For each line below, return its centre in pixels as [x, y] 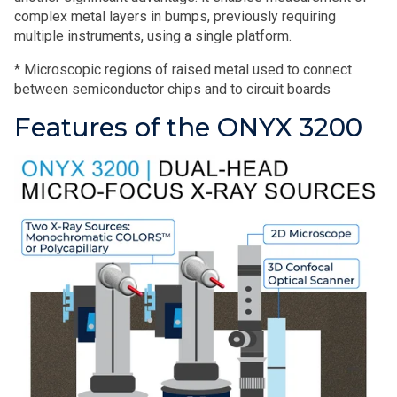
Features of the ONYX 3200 [188, 127]
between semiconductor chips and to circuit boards [172, 89]
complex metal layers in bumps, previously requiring [175, 16]
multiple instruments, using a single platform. [153, 36]
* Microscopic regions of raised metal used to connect [183, 70]
